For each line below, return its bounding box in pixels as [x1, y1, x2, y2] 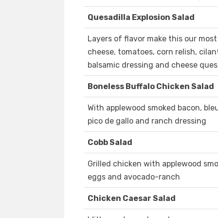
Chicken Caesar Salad [88, 194, 176, 203]
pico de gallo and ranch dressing [88, 116, 206, 126]
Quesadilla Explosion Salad [88, 13, 195, 22]
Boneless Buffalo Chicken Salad [88, 82, 214, 91]
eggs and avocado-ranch [88, 172, 180, 182]
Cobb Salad [88, 138, 132, 147]
